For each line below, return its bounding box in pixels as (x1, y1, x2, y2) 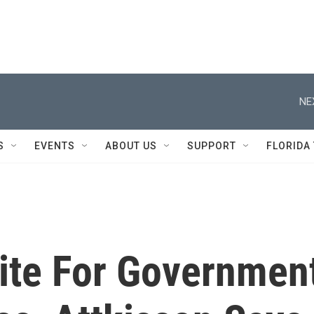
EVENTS (34, 140, 75, 151)
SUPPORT (187, 140, 236, 151)
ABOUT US (105, 140, 157, 151)
